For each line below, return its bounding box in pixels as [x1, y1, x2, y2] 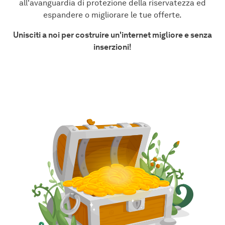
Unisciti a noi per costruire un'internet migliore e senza [13, 30, 212, 40]
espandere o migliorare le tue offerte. [43, 10, 182, 20]
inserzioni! [93, 42, 132, 52]
